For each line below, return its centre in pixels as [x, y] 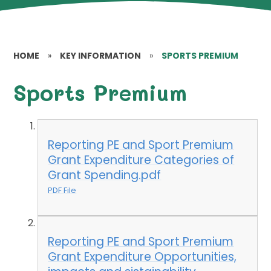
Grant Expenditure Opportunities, [142, 256]
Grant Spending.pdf [105, 175]
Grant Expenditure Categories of [141, 160]
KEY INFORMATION [101, 56]
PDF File [62, 191]
